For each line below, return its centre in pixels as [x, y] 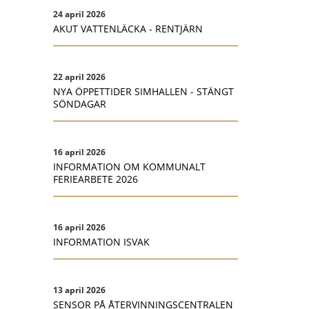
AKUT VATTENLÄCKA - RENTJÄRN [128, 29]
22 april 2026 [79, 77]
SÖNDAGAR [80, 104]
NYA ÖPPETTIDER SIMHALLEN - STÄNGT [143, 91]
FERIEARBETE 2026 [96, 179]
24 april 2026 [79, 14]
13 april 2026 [79, 290]
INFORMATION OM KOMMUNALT [129, 167]
